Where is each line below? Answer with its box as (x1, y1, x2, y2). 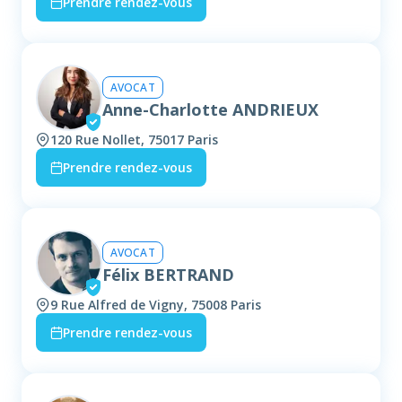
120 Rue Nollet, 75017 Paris (50, 131, 218, 149)
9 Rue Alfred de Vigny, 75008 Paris (50, 296, 261, 314)
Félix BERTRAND (102, 263, 234, 285)
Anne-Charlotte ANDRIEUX (102, 98, 319, 120)
